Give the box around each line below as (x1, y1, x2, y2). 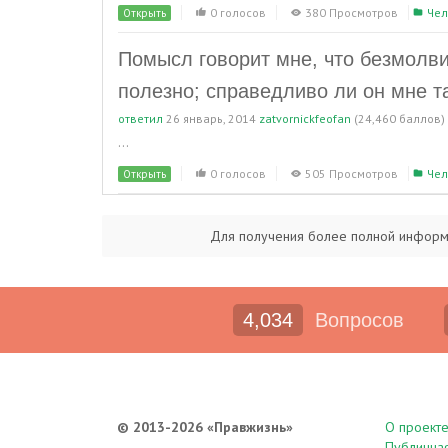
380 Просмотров (305, 5, 398, 20)
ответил (118, 111, 163, 126)
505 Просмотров (305, 166, 398, 181)
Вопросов (309, 309, 404, 331)
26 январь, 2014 (166, 111, 256, 126)
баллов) (396, 111, 445, 126)
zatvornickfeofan (259, 111, 351, 126)
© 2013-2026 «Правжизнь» (117, 418, 293, 436)
